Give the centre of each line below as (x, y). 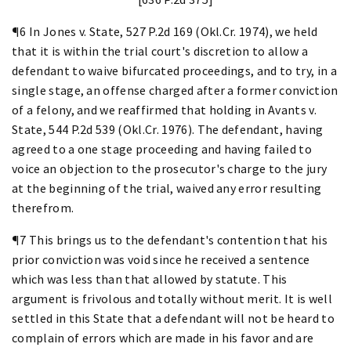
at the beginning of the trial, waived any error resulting (167, 188)
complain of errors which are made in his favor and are (163, 337)
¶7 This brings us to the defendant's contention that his (170, 239)
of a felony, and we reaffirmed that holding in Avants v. (164, 109)
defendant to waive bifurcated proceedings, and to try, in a (174, 70)
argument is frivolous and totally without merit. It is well (172, 298)
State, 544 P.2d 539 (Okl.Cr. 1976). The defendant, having (168, 129)
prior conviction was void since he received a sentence (161, 259)
